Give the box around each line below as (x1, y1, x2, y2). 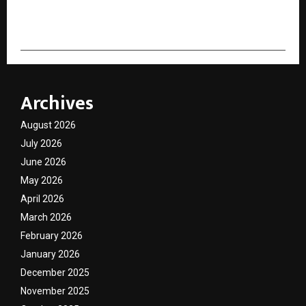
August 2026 (20, 119, 76, 130)
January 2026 (20, 248, 80, 260)
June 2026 (20, 156, 66, 167)
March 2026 (20, 211, 72, 223)
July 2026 (20, 137, 62, 149)
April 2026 (20, 193, 64, 204)
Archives (20, 87, 94, 120)
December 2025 (20, 266, 89, 278)
